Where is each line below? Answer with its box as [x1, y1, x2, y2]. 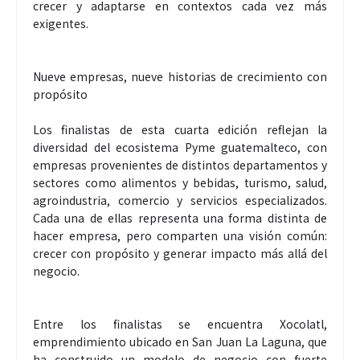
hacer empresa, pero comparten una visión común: [33, 227, 327, 244]
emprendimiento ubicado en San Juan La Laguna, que [33, 333, 327, 350]
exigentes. [33, 15, 88, 32]
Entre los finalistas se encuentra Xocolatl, [33, 316, 327, 333]
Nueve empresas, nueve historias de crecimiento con [33, 68, 327, 85]
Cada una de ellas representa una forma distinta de [33, 210, 327, 227]
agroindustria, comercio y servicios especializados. [33, 192, 327, 209]
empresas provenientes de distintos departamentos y [33, 157, 327, 174]
